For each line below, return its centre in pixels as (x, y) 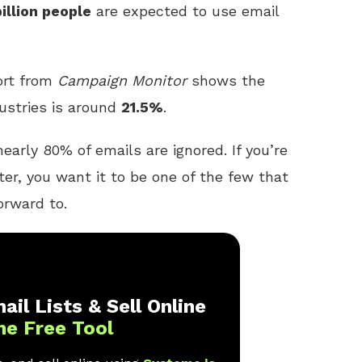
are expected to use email (185, 11)
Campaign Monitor (122, 80)
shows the (226, 80)
